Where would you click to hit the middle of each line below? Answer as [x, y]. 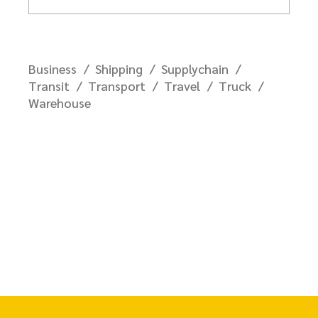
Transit [49, 85]
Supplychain [195, 68]
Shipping [119, 68]
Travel [182, 85]
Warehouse [60, 102]
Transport [117, 85]
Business [53, 68]
